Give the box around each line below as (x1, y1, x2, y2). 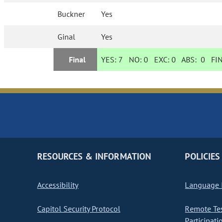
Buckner (57, 9, 85, 19)
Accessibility (37, 180, 79, 190)
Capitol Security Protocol (37, 204, 120, 214)
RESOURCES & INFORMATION (37, 151, 151, 163)
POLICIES (185, 151, 220, 163)
